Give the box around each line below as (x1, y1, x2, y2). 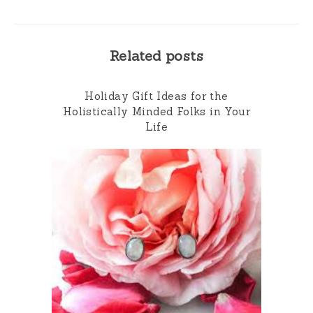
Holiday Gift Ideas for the (85, 89, 228, 103)
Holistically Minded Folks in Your (62, 104, 251, 118)
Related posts (109, 46, 204, 64)
